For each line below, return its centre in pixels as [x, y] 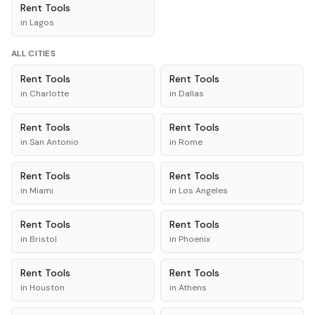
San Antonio [54, 142]
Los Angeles [203, 191]
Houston [47, 288]
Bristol [43, 239]
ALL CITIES [33, 53]
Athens [193, 288]
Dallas [191, 94]
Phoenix [194, 239]
